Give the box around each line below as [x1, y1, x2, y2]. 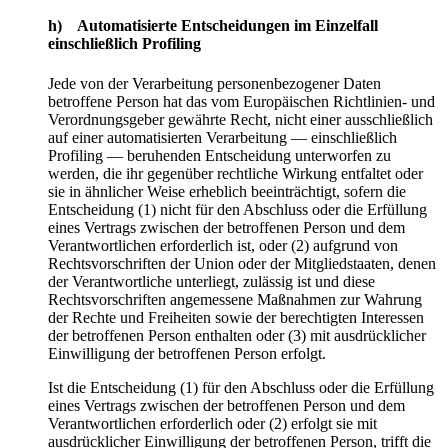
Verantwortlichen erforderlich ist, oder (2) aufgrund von [48, 236, 398, 254]
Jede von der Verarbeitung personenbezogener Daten [48, 74, 381, 92]
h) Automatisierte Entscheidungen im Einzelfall [48, 17, 378, 35]
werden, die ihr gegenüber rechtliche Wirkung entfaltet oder [48, 164, 423, 182]
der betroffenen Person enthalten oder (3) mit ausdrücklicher [48, 326, 426, 344]
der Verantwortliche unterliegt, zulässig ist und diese [48, 272, 375, 290]
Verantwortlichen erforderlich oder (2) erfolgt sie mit [48, 414, 377, 432]
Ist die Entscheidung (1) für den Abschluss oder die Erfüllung [48, 378, 434, 396]
